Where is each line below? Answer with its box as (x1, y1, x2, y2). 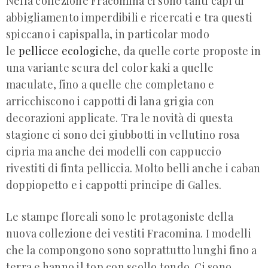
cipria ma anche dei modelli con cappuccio (6, 144, 221, 159)
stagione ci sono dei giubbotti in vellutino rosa (6, 127, 240, 142)
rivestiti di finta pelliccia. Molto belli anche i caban (6, 160, 261, 175)
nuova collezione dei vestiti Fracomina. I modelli (6, 226, 251, 240)
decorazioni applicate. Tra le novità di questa (6, 110, 233, 125)
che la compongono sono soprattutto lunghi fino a (6, 242, 257, 257)
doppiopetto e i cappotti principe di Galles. (6, 177, 222, 192)
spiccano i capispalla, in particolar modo (6, 26, 209, 41)
